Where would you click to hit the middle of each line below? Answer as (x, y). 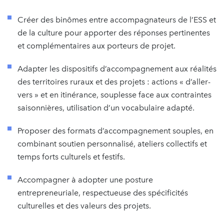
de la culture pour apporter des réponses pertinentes (114, 32)
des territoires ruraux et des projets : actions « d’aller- (114, 81)
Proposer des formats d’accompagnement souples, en (115, 130)
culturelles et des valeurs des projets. (84, 205)
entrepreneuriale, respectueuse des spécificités (103, 192)
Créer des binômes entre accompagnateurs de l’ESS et (117, 19)
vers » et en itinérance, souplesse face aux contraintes (114, 94)
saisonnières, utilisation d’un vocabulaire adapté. (106, 107)
